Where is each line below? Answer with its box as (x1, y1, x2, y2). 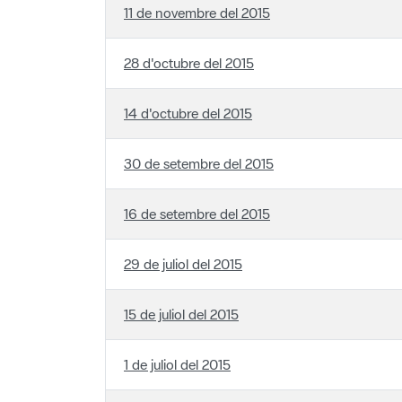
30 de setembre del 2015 (124, 132, 274, 151)
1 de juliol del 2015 (124, 333, 231, 352)
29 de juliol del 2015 (124, 232, 242, 251)
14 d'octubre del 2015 (124, 82, 252, 100)
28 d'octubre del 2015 (124, 31, 254, 50)
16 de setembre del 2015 (124, 182, 270, 201)
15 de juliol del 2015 (124, 283, 239, 301)
